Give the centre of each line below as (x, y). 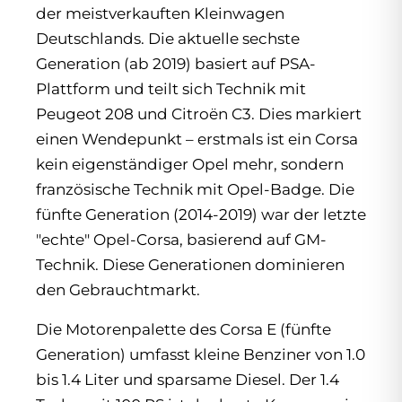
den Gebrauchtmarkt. (118, 290)
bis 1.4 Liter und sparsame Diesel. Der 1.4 (188, 380)
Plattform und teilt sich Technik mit (171, 89)
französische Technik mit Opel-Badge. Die (195, 190)
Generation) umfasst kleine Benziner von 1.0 (201, 355)
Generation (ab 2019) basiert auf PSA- (176, 64)
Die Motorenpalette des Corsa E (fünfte (184, 330)
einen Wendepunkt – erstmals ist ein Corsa (197, 140)
